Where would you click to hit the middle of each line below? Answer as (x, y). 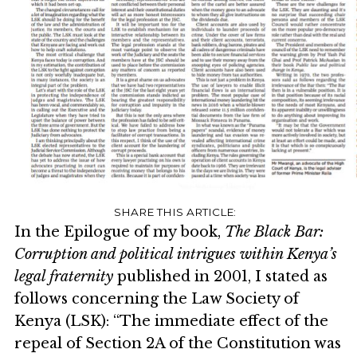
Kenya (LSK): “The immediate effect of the (171, 322)
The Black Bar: (274, 232)
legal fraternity (64, 277)
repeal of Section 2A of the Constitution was (178, 344)
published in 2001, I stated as (220, 277)
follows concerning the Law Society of (157, 299)
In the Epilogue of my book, (120, 232)
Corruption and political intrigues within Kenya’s (176, 255)
